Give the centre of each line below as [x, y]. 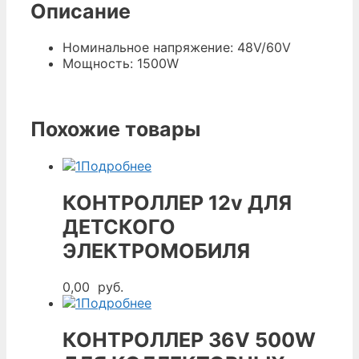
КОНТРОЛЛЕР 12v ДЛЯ [177, 202]
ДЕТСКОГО [119, 226]
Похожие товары [115, 129]
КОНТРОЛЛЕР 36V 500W [189, 340]
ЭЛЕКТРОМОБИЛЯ [156, 250]
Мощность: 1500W [121, 64]
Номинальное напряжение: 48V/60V [177, 48]
